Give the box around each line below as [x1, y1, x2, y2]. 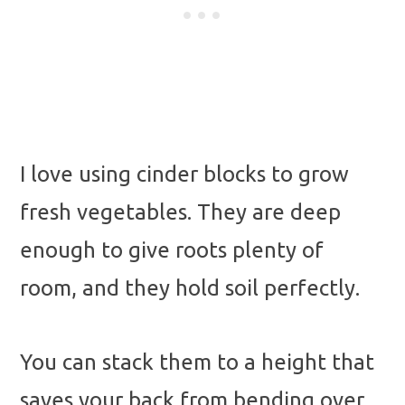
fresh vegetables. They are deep [20, 200, 341, 225]
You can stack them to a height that [20, 349, 374, 374]
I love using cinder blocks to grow [20, 162, 349, 187]
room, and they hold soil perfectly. [20, 276, 360, 301]
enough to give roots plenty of [20, 238, 324, 263]
